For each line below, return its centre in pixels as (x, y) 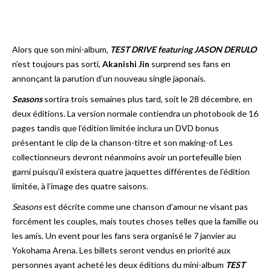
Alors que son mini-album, (61, 49)
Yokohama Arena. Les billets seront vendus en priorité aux (121, 250)
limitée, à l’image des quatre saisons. (80, 186)
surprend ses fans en (190, 64)
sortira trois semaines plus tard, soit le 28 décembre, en (147, 99)
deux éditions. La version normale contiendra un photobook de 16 (135, 113)
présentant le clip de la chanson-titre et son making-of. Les (122, 142)
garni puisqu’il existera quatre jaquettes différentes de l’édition (131, 171)
